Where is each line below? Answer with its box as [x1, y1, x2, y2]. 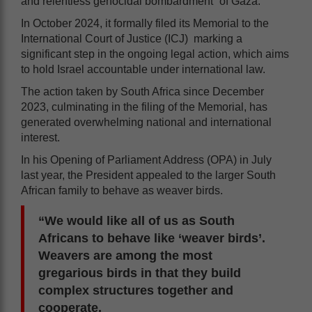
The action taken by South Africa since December [21, 85, 264, 97]
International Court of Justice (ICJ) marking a [21, 32, 242, 45]
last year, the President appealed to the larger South [21, 169, 276, 181]
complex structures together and [38, 283, 233, 297]
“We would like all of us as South [38, 213, 235, 228]
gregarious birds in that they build [38, 265, 241, 280]
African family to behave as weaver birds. [21, 184, 223, 196]
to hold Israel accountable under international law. [21, 63, 265, 75]
